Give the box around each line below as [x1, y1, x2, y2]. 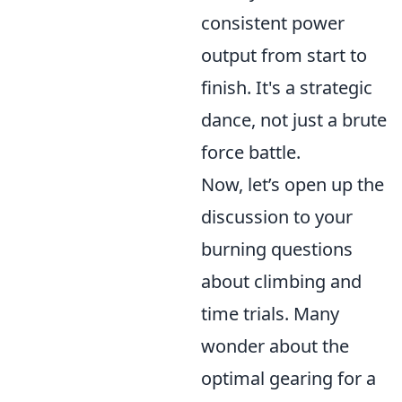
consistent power [201, 11, 345, 35]
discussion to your [201, 205, 353, 229]
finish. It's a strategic [201, 75, 372, 100]
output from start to [201, 43, 367, 67]
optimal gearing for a [201, 366, 376, 390]
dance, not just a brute [201, 108, 387, 132]
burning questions [201, 237, 353, 261]
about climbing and [201, 269, 362, 293]
